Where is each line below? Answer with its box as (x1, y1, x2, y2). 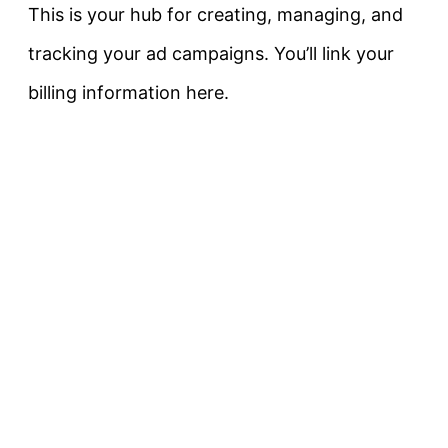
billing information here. (28, 81, 229, 103)
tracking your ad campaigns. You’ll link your (28, 42, 394, 64)
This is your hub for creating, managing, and (28, 3, 403, 25)
